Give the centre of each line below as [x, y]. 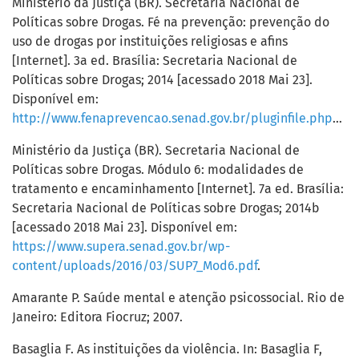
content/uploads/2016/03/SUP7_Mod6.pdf [135, 266]
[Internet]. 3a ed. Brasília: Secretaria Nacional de [155, 61]
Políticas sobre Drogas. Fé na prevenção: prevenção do [171, 22]
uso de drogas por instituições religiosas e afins [150, 42]
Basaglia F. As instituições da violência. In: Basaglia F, [167, 349]
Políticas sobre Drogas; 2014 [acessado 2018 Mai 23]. [162, 80]
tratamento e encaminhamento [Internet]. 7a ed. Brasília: [178, 189]
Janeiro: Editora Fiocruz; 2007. [97, 317]
